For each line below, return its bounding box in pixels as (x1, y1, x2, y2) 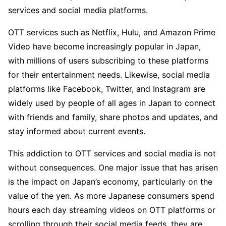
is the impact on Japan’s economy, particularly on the (8, 177, 212, 187)
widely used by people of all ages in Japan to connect (8, 98, 215, 108)
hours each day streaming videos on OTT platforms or (8, 205, 215, 215)
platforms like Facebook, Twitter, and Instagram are (8, 84, 205, 94)
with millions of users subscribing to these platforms (8, 55, 208, 66)
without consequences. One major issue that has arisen (8, 162, 218, 173)
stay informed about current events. (8, 126, 145, 137)
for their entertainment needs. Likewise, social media (8, 70, 210, 80)
